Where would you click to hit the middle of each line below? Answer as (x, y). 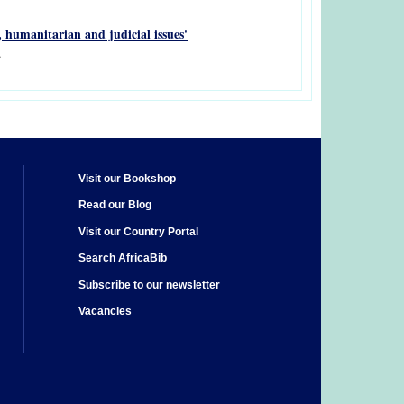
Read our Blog (115, 205)
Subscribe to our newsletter (149, 285)
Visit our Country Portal (138, 231)
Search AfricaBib (123, 258)
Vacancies (105, 312)
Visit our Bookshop (127, 178)
